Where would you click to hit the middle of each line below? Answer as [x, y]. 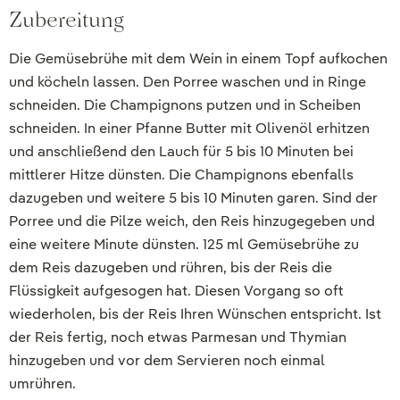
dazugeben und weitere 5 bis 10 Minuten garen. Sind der [193, 197]
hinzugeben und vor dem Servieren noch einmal [167, 360]
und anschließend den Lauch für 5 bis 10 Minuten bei [181, 151]
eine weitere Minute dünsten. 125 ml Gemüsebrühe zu [184, 244]
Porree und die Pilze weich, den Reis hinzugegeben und [192, 221]
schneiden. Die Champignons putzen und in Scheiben [185, 104]
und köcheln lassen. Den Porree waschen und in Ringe [187, 81]
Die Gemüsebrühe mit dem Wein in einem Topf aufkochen [198, 58]
